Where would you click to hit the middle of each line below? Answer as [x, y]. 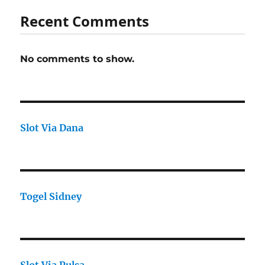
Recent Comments [85, 21]
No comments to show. [77, 59]
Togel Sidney [51, 197]
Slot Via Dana [52, 128]
